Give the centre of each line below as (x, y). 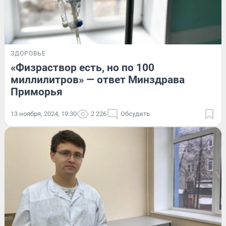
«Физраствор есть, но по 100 (82, 67)
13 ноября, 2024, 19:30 (44, 114)
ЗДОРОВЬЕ (28, 53)
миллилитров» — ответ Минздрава (98, 79)
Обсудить (135, 114)
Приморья (37, 92)
